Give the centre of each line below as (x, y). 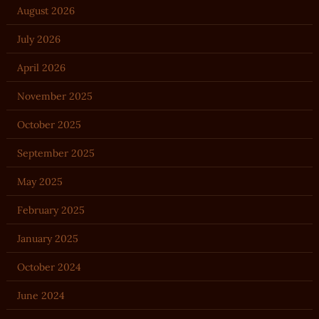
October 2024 (49, 267)
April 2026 (41, 67)
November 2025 (54, 96)
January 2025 (47, 238)
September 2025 (56, 153)
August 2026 (46, 10)
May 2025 (40, 181)
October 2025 (49, 124)
